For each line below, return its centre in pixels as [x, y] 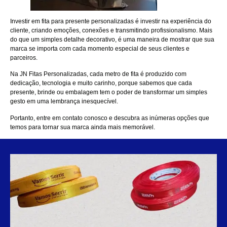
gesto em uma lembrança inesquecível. [64, 102]
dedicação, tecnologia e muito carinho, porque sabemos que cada [101, 83]
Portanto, [23, 118]
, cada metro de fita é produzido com [137, 74]
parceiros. [24, 58]
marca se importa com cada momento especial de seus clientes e [100, 49]
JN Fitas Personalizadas [53, 74]
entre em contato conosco [72, 118]
